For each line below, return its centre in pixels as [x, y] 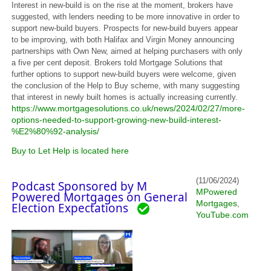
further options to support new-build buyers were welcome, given [124, 74]
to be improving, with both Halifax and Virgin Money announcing [123, 40]
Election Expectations [75, 208]
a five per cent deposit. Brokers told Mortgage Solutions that [117, 63]
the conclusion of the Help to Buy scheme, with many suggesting [126, 86]
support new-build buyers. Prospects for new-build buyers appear [125, 28]
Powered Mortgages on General [100, 197]
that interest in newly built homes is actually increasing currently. [125, 97]
